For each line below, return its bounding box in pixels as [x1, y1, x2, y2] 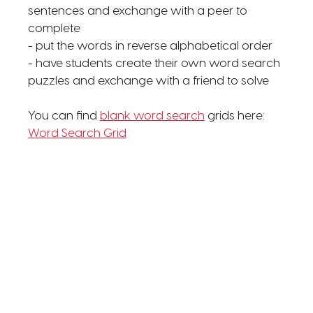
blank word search [99, 110, 205, 123]
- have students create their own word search [27, 57, 280, 71]
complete [27, 22, 80, 36]
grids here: [204, 110, 265, 123]
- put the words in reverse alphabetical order [27, 40, 272, 53]
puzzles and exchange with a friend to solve [27, 75, 269, 88]
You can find [27, 110, 100, 123]
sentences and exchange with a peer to [27, 5, 247, 18]
